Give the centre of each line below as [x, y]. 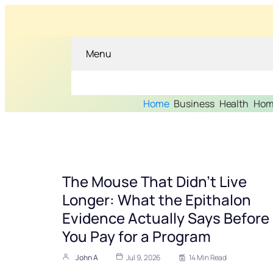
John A [87, 258]
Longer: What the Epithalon [157, 200]
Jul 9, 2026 [144, 258]
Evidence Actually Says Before [166, 218]
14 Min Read [208, 258]
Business [194, 104]
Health [234, 104]
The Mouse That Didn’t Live [154, 182]
